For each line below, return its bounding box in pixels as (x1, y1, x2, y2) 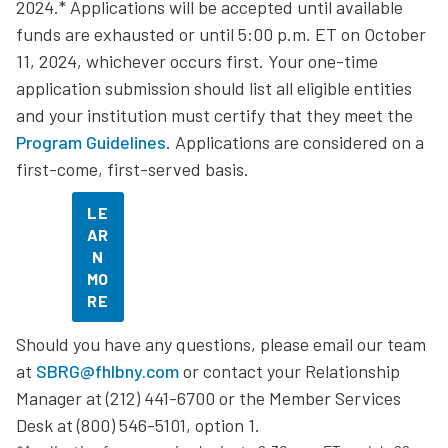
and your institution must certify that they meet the (16, 104, 413, 126)
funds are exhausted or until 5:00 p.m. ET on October (16, 23, 426, 45)
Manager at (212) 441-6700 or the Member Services (16, 386, 401, 409)
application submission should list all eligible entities (16, 77, 412, 99)
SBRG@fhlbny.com (36, 359, 179, 382)
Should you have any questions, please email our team (16, 332, 426, 355)
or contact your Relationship (179, 359, 400, 382)
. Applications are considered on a (166, 131, 424, 153)
